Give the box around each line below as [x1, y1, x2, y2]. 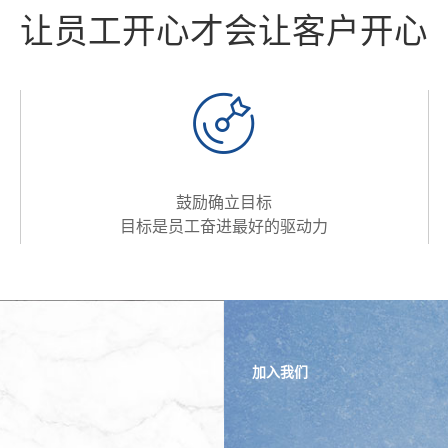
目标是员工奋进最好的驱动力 [119, 218, 328, 236]
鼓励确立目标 [175, 194, 272, 212]
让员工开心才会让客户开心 [20, 13, 428, 51]
